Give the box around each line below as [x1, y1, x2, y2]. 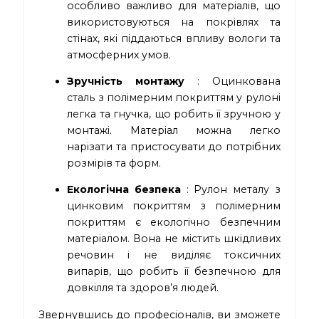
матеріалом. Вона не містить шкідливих [67, 232, 281, 246]
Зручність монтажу [67, 75, 185, 88]
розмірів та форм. [67, 157, 162, 170]
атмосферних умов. [67, 48, 172, 62]
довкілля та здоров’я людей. [67, 281, 219, 295]
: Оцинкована [184, 75, 281, 88]
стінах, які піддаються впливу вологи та [67, 32, 281, 46]
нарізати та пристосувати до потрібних [67, 140, 281, 154]
